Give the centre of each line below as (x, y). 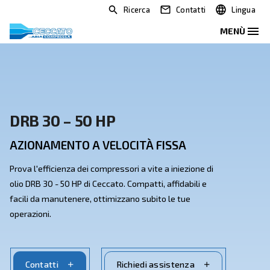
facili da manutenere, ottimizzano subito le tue (125, 248)
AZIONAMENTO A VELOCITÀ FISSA (123, 181)
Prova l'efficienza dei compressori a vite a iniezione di (140, 210)
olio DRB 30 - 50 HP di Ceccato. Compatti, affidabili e (135, 229)
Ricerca (171, 12)
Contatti (239, 12)
